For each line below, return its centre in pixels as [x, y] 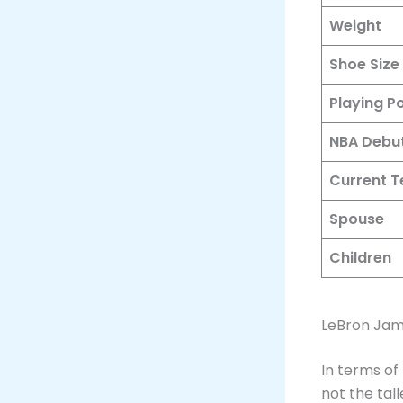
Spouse [357, 219]
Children [360, 257]
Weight [355, 25]
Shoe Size [364, 64]
